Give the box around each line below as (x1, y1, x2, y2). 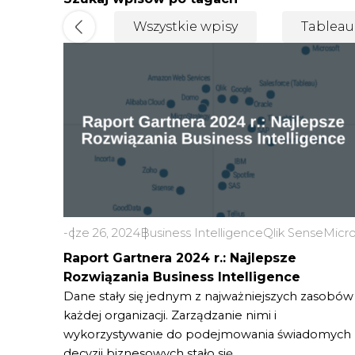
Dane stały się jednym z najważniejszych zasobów (63, 289, 353, 303)
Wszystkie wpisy (133, 19, 238, 34)
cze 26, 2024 (68, 226, 140, 240)
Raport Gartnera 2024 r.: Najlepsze (63, 250, 296, 265)
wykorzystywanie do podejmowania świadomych (63, 327, 351, 342)
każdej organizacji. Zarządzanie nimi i (63, 308, 277, 323)
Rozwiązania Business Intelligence (63, 269, 300, 284)
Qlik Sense (263, 226, 323, 240)
